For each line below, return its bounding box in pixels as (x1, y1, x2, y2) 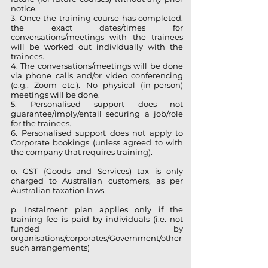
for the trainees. (11, 118, 73, 128)
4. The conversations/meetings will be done (11, 61, 183, 71)
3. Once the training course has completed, (11, 13, 183, 23)
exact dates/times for (24, 23, 183, 32)
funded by (11, 224, 183, 233)
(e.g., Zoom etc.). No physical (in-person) (11, 80, 183, 90)
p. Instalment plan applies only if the (11, 205, 183, 214)
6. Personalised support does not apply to (11, 128, 183, 138)
